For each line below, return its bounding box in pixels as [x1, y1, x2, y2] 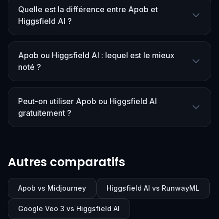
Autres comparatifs [8, 154, 125, 170]
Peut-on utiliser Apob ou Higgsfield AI [18, 96, 157, 106]
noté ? [18, 62, 41, 72]
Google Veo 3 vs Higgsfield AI [18, 204, 120, 213]
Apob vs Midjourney [18, 184, 86, 192]
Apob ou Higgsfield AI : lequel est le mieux [18, 50, 175, 60]
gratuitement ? [18, 108, 71, 118]
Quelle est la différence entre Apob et [18, 4, 158, 14]
